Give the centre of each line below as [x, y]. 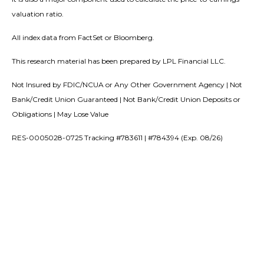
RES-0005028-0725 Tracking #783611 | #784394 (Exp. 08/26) [117, 138]
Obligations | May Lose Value [60, 114]
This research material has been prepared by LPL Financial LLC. [119, 61]
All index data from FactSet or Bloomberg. [83, 38]
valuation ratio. [38, 14]
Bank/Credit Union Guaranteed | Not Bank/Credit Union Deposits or [126, 100]
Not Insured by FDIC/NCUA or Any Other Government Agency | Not [127, 85]
